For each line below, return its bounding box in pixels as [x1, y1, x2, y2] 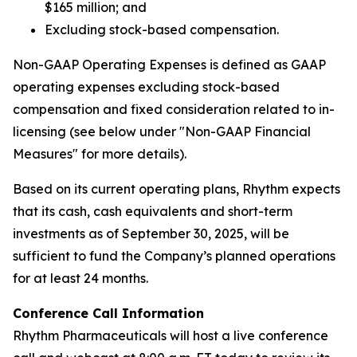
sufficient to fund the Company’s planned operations [13, 248, 335, 264]
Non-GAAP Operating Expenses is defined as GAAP [13, 57, 326, 73]
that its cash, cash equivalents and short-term [13, 203, 292, 219]
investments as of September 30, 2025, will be [13, 226, 289, 241]
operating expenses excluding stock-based [13, 79, 280, 95]
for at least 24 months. [13, 270, 148, 286]
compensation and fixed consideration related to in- [13, 101, 335, 117]
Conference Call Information [13, 305, 204, 321]
